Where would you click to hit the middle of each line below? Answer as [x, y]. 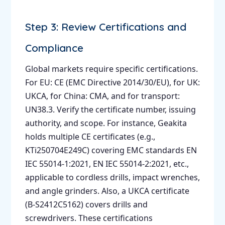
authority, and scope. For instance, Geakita [106, 123]
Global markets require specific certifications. [111, 69]
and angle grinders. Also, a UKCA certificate [107, 191]
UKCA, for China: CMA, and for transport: [102, 96]
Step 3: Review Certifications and [105, 26]
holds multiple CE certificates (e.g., [90, 136]
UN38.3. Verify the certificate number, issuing [110, 109]
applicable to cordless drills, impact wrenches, [112, 177]
